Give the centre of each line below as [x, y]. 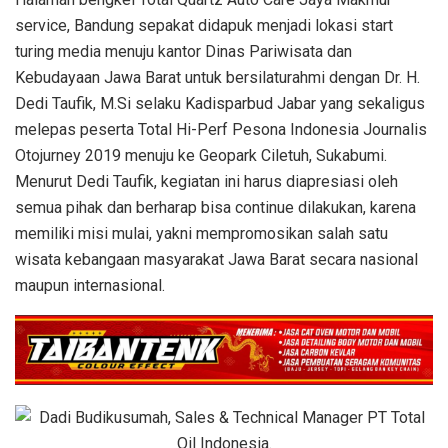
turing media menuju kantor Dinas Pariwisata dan [183, 52]
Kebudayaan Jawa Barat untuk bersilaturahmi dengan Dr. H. [217, 78]
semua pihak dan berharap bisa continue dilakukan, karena [215, 208]
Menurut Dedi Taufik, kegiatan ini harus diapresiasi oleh [206, 182]
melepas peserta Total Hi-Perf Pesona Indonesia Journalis [221, 130]
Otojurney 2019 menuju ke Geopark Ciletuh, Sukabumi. [201, 156]
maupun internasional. [90, 286]
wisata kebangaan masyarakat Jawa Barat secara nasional [216, 260]
